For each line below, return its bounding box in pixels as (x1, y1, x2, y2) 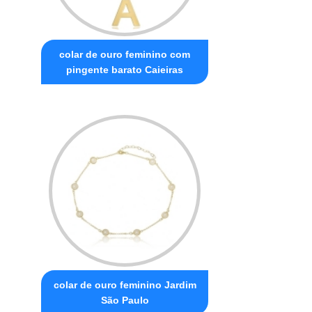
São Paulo (100, 294, 149, 306)
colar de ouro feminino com (59, 48, 191, 60)
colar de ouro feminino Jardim (53, 279, 196, 290)
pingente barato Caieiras (66, 63, 184, 75)
